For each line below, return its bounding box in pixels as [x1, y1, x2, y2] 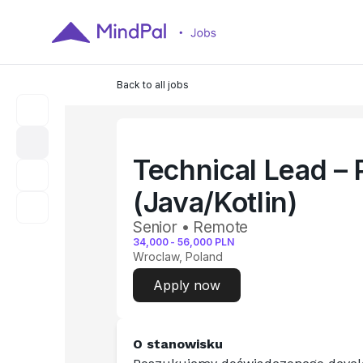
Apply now [153, 277, 220, 293]
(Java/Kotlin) [133, 186, 297, 219]
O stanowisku [133, 336, 223, 352]
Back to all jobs [117, 79, 189, 91]
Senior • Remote [133, 218, 249, 237]
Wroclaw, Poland [133, 250, 223, 263]
